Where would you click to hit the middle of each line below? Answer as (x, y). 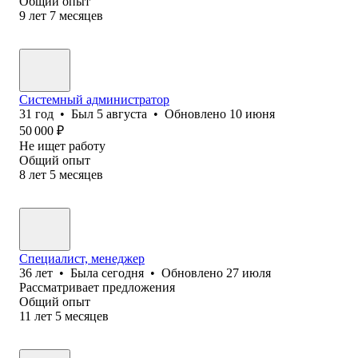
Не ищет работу (62, 145)
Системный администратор (94, 99)
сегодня (123, 272)
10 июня (252, 113)
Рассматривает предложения (97, 287)
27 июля (249, 272)
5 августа (122, 113)
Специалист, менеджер (82, 258)
